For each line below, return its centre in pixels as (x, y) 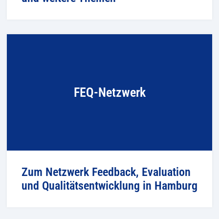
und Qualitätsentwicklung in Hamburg (109, 186)
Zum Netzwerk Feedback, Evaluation (106, 172)
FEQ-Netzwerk (109, 92)
